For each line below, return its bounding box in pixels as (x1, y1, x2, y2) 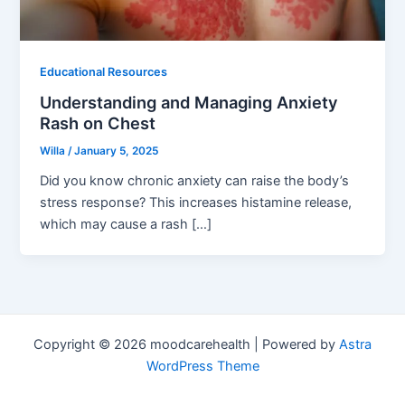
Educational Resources (40, 64, 168, 79)
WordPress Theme (146, 358, 259, 374)
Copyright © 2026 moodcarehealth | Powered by (33, 336, 339, 353)
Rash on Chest (40, 113, 156, 134)
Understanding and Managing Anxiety (40, 92, 339, 113)
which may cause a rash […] (40, 216, 212, 233)
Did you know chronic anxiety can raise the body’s (40, 173, 350, 190)
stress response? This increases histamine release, (40, 194, 353, 212)
